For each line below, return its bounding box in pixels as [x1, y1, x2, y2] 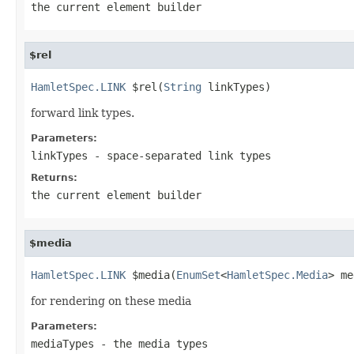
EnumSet [176, 268, 220, 281]
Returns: [31, 171, 77, 183]
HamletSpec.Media [227, 268, 328, 281]
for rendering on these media [31, 294, 191, 307]
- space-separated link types [88, 149, 271, 162]
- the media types [94, 337, 208, 350]
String [164, 80, 201, 93]
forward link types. [31, 106, 134, 119]
